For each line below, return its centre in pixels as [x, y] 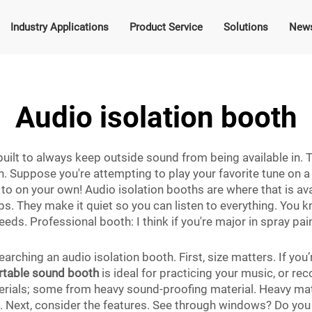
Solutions [245, 27]
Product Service [166, 27]
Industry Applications [59, 27]
